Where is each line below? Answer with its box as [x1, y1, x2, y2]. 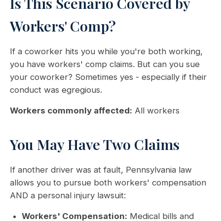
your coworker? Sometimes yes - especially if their [10, 72, 207, 82]
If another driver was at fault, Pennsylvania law [10, 165, 192, 175]
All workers [132, 106, 180, 115]
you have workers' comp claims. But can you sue [10, 59, 200, 69]
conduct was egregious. [10, 85, 102, 95]
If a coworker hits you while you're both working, [10, 46, 203, 56]
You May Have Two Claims [10, 135, 180, 153]
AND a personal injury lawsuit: [10, 190, 126, 200]
